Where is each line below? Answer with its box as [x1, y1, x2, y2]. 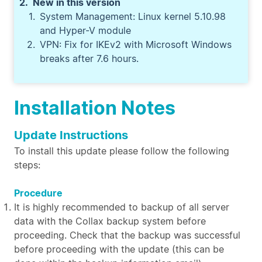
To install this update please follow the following [14, 145, 229, 157]
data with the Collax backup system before [14, 215, 206, 227]
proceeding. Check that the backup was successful [14, 229, 240, 241]
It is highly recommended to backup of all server [14, 201, 229, 213]
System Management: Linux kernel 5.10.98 [40, 11, 226, 22]
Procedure [14, 187, 63, 199]
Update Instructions [14, 128, 128, 142]
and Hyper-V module [40, 25, 131, 36]
